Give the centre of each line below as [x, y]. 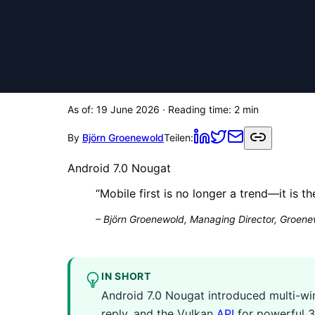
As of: [82, 109]
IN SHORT [126, 276]
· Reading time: [197, 109]
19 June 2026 [128, 109]
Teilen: [179, 138]
